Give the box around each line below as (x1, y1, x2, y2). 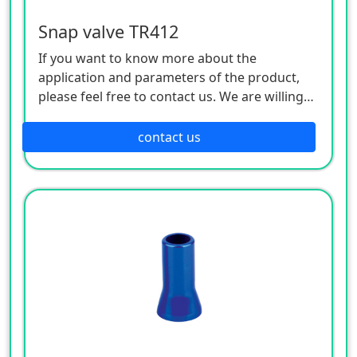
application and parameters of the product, (38, 68, 300, 86)
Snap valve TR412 (38, 19, 178, 43)
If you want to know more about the (38, 49, 257, 67)
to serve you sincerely (38, 106, 169, 124)
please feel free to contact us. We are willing (38, 87, 304, 105)
